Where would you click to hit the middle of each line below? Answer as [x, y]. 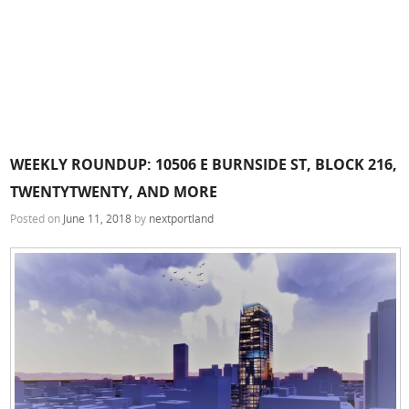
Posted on [37, 218]
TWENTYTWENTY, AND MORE [114, 191]
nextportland [182, 218]
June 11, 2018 [98, 218]
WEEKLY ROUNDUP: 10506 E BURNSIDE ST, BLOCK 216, [204, 164]
